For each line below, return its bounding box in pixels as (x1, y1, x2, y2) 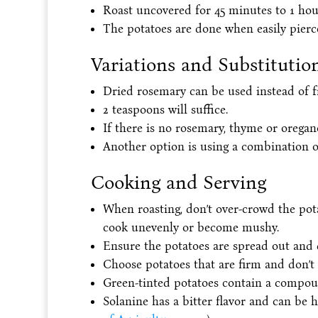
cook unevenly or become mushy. (102, 219, 279, 235)
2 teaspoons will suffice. (102, 102, 228, 117)
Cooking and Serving (90, 170, 266, 194)
